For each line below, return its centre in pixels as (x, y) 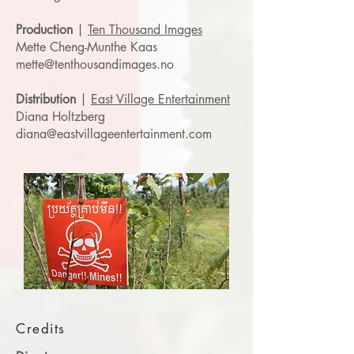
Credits (41, 329)
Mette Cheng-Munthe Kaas (87, 47)
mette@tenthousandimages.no (95, 64)
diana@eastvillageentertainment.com (114, 134)
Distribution (46, 99)
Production (44, 30)
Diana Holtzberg (60, 117)
